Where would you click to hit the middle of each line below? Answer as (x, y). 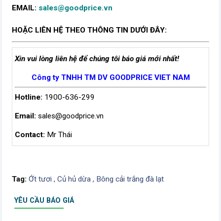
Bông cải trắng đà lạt (130, 179)
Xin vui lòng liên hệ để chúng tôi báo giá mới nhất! (98, 59)
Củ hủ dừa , (77, 179)
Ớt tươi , (43, 179)
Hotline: (30, 97)
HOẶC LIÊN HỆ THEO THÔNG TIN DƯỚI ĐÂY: (89, 30)
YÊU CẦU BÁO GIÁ (44, 201)
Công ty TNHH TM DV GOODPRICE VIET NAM (110, 78)
